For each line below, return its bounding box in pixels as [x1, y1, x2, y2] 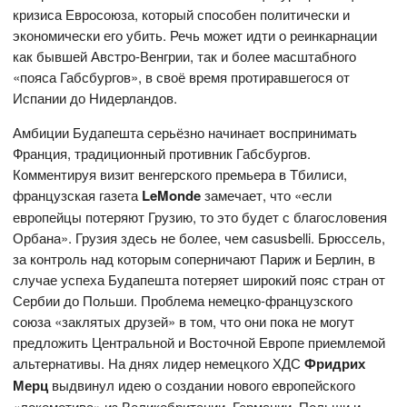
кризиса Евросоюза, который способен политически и [13, 5, 351, 25]
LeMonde [142, 185, 202, 206]
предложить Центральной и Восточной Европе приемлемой [13, 333, 386, 352]
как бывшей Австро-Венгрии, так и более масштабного [13, 46, 357, 66]
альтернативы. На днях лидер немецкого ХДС [13, 353, 305, 373]
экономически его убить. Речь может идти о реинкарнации [13, 25, 378, 45]
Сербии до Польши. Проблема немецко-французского [13, 291, 353, 311]
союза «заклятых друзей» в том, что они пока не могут [13, 312, 355, 332]
